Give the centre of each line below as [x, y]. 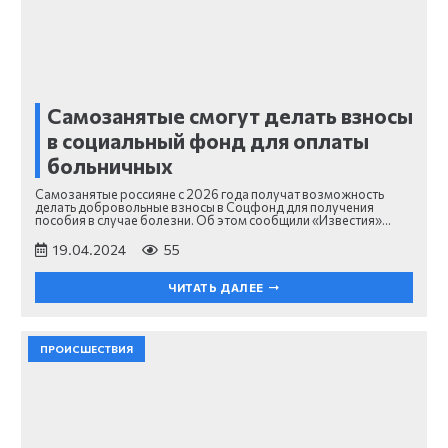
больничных [110, 166]
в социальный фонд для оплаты [208, 141]
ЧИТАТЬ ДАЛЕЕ [216, 288]
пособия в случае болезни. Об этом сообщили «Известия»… [213, 219]
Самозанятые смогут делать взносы [230, 116]
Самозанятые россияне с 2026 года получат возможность [209, 193]
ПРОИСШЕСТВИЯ [86, 348]
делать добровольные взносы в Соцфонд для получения [204, 206]
